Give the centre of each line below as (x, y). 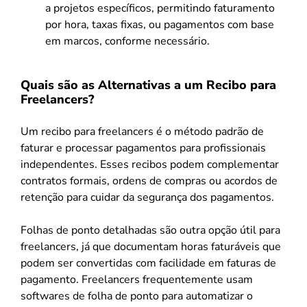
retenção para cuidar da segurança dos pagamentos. (147, 197)
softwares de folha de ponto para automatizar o (137, 296)
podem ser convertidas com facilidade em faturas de (148, 263)
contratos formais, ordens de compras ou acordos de (149, 181)
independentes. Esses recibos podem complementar (150, 164)
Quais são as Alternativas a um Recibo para (148, 85)
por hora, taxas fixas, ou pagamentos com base (160, 24)
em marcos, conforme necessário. (127, 41)
